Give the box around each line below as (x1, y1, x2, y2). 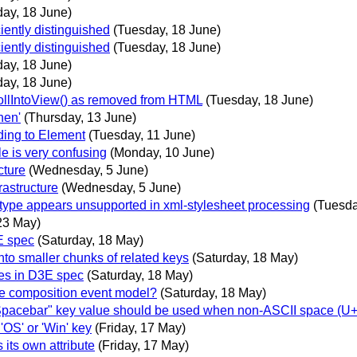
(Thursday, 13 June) (24, 110, 136, 124)
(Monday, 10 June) (110, 145, 214, 159)
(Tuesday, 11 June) (88, 127, 195, 142)
